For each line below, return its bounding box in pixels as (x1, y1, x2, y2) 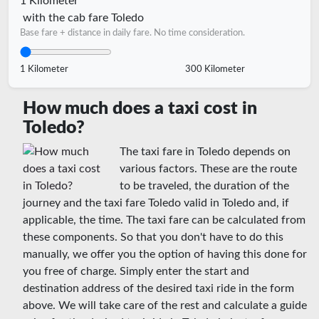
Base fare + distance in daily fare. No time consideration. (20, 28, 245, 37)
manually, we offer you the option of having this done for (23, 248, 307, 260)
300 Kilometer (185, 64, 245, 73)
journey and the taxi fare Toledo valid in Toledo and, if (23, 197, 289, 209)
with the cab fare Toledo (23, 11, 144, 23)
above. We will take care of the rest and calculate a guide (23, 299, 307, 311)
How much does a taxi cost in (23, 99, 257, 117)
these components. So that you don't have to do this (23, 231, 283, 243)
